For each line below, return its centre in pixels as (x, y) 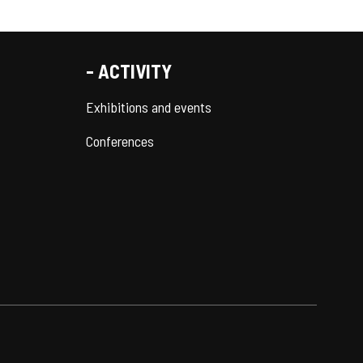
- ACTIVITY (129, 71)
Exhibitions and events (149, 107)
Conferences (120, 141)
